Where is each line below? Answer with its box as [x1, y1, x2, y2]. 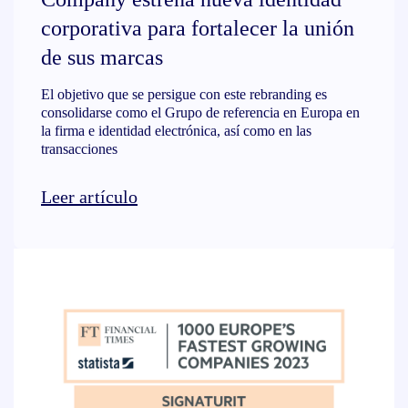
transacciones [41, 141, 117, 157]
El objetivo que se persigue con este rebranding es [41, 87, 327, 102]
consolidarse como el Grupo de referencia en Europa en [41, 105, 360, 120]
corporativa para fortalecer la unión [41, 16, 354, 40]
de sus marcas [41, 46, 174, 69]
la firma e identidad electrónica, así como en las [41, 123, 311, 138]
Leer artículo [41, 187, 138, 207]
